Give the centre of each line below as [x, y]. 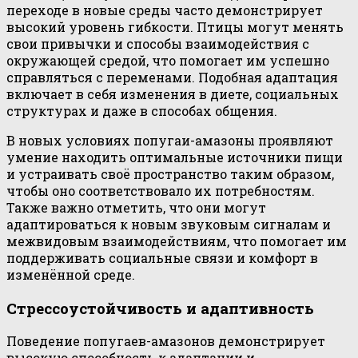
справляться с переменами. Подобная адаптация [172, 77]
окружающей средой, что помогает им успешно [168, 60]
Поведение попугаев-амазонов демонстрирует [166, 341]
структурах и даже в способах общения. [142, 110]
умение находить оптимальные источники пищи [175, 157]
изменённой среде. [71, 274]
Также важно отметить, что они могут [136, 207]
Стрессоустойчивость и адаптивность [160, 308]
